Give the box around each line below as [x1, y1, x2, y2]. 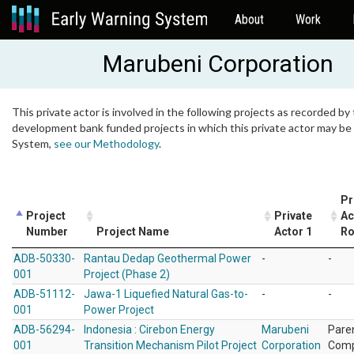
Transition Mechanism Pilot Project [84, 339, 257, 352]
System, [12, 137, 54, 150]
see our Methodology [54, 137, 159, 150]
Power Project [84, 303, 154, 316]
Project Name [96, 225, 169, 238]
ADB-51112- [13, 288, 75, 300]
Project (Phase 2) [84, 268, 170, 281]
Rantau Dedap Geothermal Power [84, 252, 251, 265]
